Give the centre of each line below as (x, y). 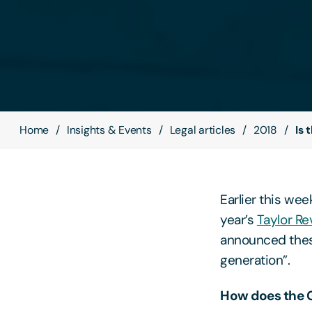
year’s (239, 220)
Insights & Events (109, 130)
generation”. (255, 260)
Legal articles (203, 130)
